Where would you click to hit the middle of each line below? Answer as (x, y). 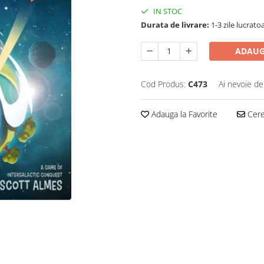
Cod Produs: (163, 84)
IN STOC (167, 11)
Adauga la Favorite (183, 114)
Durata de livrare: (175, 25)
